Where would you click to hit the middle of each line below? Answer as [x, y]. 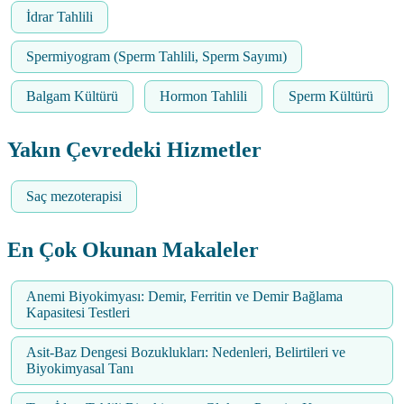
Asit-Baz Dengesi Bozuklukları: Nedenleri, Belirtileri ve [186, 352]
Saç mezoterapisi [74, 196]
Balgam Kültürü [72, 96]
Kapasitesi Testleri [78, 312]
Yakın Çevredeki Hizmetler [134, 149]
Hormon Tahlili [203, 96]
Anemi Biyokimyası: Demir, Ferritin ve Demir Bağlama [184, 296]
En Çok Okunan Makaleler [133, 249]
